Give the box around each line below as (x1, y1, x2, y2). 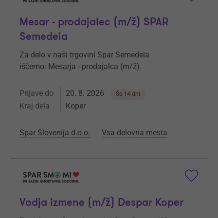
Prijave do (19, 89, 54, 98)
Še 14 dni (116, 91, 140, 98)
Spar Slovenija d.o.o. (19, 128, 90, 138)
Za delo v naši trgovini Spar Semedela (19, 50, 149, 60)
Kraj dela (19, 101, 50, 111)
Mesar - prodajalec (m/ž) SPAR (19, 15, 168, 30)
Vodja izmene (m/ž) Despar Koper (19, 196, 183, 210)
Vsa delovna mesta (102, 128, 167, 138)
